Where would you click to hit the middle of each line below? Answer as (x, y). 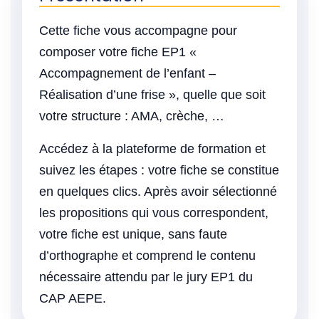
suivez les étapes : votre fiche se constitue (159, 170)
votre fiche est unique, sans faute (133, 234)
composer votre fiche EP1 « (118, 52)
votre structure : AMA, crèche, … (132, 116)
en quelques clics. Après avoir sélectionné (158, 191)
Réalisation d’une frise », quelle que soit (152, 94)
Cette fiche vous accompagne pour (138, 30)
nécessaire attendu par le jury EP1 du (146, 277)
